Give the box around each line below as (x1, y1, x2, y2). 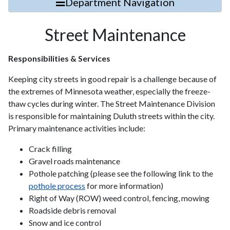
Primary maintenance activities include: (8, 123, 145, 133)
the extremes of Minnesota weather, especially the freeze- (8, 86, 210, 96)
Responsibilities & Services (8, 53, 110, 63)
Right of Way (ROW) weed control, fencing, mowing (29, 193, 209, 203)
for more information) (85, 181, 163, 190)
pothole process (29, 181, 85, 190)
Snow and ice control (29, 218, 101, 227)
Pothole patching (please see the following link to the (29, 168, 213, 178)
